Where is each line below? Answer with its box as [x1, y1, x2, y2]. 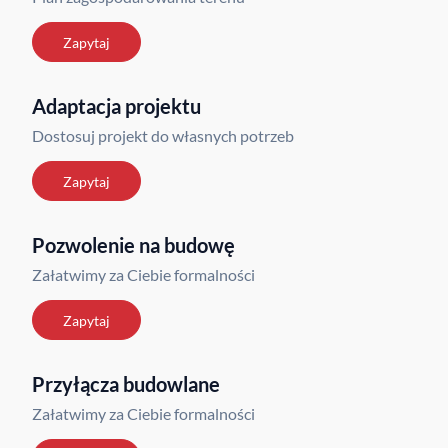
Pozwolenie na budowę [32, 233, 235, 257]
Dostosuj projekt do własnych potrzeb [32, 126, 294, 145]
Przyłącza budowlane [32, 372, 220, 396]
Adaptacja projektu [32, 94, 201, 118]
